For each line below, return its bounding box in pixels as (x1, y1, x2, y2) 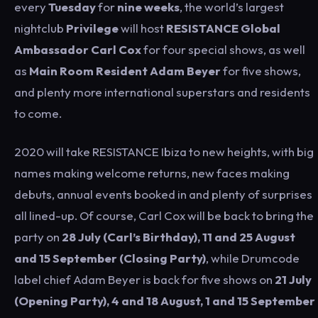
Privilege (66, 21, 119, 35)
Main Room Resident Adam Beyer (29, 63, 221, 78)
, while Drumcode (206, 251, 300, 265)
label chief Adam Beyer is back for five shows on (14, 272, 275, 287)
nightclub (14, 21, 66, 35)
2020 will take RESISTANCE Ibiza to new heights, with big (14, 144, 314, 159)
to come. (14, 106, 62, 121)
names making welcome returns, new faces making (14, 165, 290, 180)
